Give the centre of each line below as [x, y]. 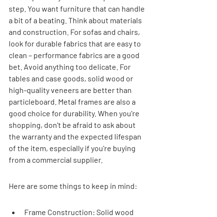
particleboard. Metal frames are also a [73, 101]
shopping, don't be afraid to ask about [73, 124]
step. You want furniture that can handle [77, 8]
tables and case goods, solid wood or [72, 78]
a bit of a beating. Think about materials [76, 20]
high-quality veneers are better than [71, 90]
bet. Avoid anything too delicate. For [70, 66]
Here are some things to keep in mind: [73, 186]
